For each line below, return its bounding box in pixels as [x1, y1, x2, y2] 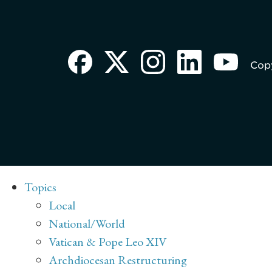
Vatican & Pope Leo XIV [49, 234, 166, 250]
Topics [24, 179, 56, 195]
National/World [49, 216, 125, 232]
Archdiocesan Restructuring [49, 252, 187, 268]
